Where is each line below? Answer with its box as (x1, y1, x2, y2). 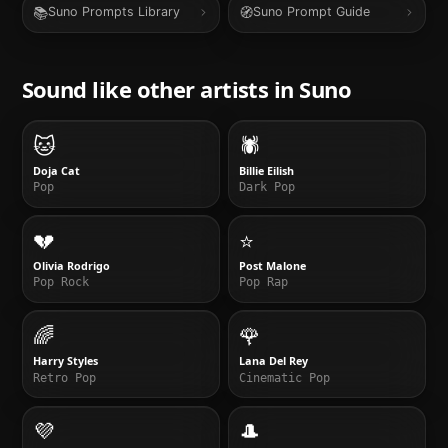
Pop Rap (239, 275, 289, 290)
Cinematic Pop (239, 370, 331, 385)
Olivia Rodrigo (33, 257, 111, 273)
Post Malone (239, 257, 307, 273)
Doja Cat (33, 162, 81, 178)
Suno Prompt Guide (253, 4, 371, 20)
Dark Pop (239, 180, 296, 195)
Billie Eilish (239, 162, 295, 178)
